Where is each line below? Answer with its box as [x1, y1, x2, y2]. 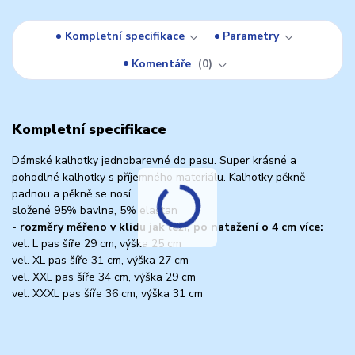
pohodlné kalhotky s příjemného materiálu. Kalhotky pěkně [12, 169, 305, 185]
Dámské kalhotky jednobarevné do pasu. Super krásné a [12, 152, 296, 168]
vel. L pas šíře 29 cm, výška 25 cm [12, 235, 181, 251]
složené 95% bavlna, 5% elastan [12, 202, 177, 218]
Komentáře [132, 55, 195, 71]
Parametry [223, 29, 280, 44]
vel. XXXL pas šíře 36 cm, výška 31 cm [12, 285, 203, 301]
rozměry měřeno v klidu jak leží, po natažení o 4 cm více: [20, 219, 323, 235]
